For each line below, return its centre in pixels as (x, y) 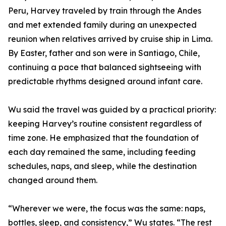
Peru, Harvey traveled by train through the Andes (105, 11)
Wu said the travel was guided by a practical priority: (112, 109)
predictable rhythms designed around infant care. (105, 81)
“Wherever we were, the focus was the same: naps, (107, 208)
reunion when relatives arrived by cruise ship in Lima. (110, 39)
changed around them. (53, 180)
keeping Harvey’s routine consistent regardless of (105, 124)
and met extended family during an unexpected (102, 25)
